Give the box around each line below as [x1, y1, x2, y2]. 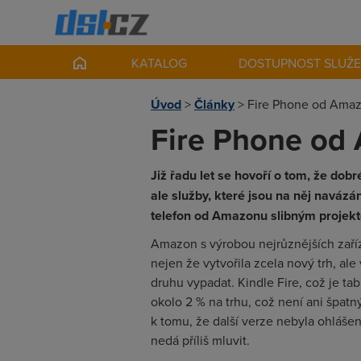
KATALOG [131, 54, 188, 72]
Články [194, 95, 234, 114]
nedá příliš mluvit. [151, 331, 250, 349]
